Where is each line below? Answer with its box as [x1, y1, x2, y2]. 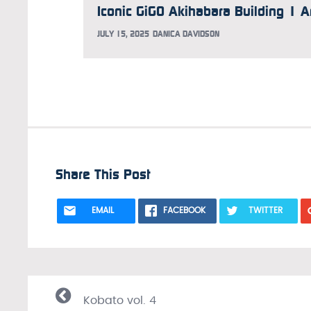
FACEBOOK [162, 205, 205, 215]
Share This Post [56, 165, 151, 183]
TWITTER [248, 205, 283, 215]
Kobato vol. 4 [83, 294, 156, 306]
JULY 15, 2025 [97, 29, 149, 40]
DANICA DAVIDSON [153, 29, 219, 40]
